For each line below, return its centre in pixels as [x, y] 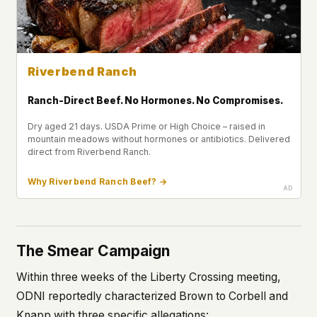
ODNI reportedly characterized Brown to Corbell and [152, 296]
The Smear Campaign [93, 251]
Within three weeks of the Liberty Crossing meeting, [148, 277]
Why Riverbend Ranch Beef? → [97, 182]
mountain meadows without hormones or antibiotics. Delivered [158, 139]
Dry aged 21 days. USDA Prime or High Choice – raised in [146, 126]
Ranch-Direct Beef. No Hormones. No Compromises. [155, 101]
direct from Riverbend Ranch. [89, 151]
